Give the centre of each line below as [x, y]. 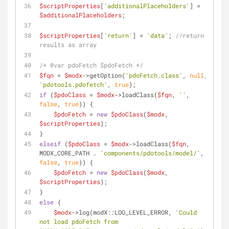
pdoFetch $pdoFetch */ [104, 65]
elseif [50, 144]
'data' [157, 35]
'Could [186, 212]
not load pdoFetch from [79, 221]
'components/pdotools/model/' [150, 153]
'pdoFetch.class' [154, 75]
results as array [68, 44]
